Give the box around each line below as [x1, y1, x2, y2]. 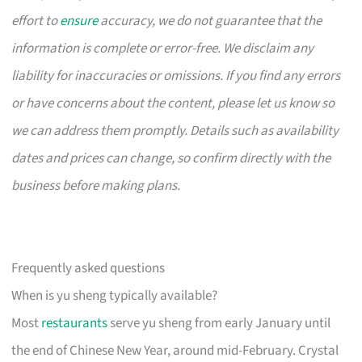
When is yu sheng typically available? [11, 286, 218, 306]
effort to [11, 11, 61, 32]
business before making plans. [11, 176, 181, 196]
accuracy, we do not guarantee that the [98, 11, 322, 32]
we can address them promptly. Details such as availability [11, 121, 339, 141]
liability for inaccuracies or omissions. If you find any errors [11, 66, 341, 86]
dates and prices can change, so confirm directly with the [11, 149, 331, 169]
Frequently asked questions [11, 259, 166, 279]
